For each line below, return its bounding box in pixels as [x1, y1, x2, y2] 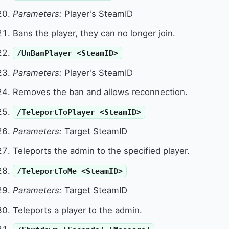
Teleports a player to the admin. [13, 204, 143, 215]
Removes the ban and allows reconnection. [13, 87, 188, 98]
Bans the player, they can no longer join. [13, 28, 176, 39]
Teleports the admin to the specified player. [13, 146, 190, 156]
